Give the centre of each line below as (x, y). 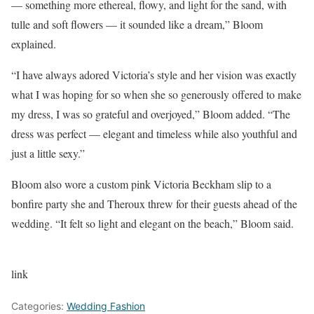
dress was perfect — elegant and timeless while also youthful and (154, 134)
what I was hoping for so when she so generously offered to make (156, 95)
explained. (34, 44)
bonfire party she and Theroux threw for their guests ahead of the (154, 204)
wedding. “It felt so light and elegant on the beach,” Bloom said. (152, 224)
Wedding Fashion (106, 306)
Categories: (39, 306)
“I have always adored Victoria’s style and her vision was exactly (154, 75)
